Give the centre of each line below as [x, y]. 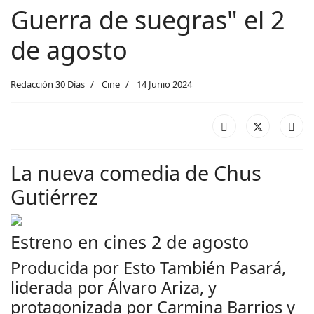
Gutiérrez [54, 197]
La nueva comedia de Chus [136, 173]
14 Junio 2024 [164, 84]
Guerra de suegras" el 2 [148, 20]
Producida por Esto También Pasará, [148, 268]
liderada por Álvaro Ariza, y [114, 287]
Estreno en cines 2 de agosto [130, 242]
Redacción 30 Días [48, 84]
